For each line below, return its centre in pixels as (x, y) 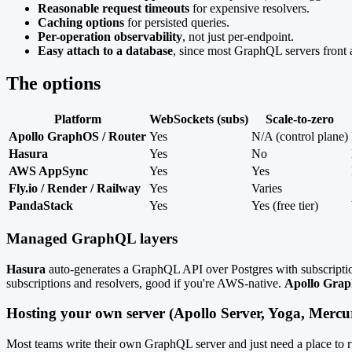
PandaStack (41, 206)
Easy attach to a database (105, 50)
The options (53, 84)
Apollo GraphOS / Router (77, 137)
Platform (77, 119)
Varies (267, 189)
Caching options (81, 22)
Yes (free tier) (285, 206)
